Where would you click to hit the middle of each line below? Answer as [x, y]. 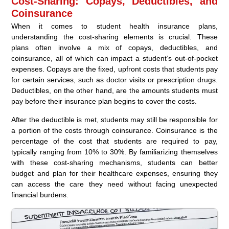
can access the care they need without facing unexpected [114, 184]
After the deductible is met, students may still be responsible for [114, 120]
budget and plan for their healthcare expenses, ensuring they [114, 174]
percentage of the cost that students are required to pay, [114, 141]
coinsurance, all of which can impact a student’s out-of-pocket [114, 59]
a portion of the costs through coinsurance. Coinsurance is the [114, 131]
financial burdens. [40, 195]
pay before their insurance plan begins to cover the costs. [104, 101]
